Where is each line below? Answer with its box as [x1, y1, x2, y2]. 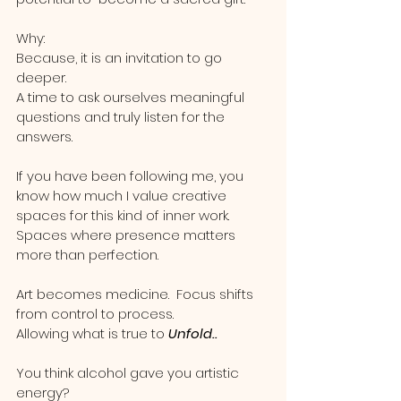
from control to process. [16, 304, 181, 323]
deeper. [16, 68, 73, 87]
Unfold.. [168, 324, 218, 343]
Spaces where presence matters [16, 226, 239, 244]
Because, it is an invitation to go [16, 48, 226, 67]
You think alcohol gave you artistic [16, 363, 243, 382]
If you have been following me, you [16, 166, 247, 185]
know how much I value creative [16, 186, 230, 205]
